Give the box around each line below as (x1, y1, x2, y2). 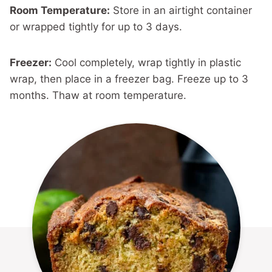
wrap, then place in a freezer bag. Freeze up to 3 (10, 72, 248, 85)
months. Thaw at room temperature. (10, 89, 186, 101)
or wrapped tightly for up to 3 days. (10, 20, 182, 33)
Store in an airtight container (110, 4, 252, 16)
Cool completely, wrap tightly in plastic (52, 56, 241, 69)
